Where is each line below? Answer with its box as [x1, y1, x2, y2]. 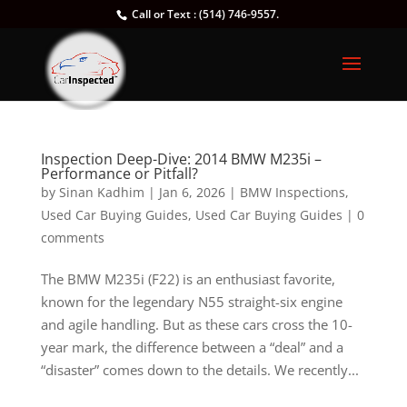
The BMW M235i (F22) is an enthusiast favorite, [40, 270, 335, 288]
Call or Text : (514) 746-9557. [128, 6, 279, 22]
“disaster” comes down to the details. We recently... [40, 361, 359, 379]
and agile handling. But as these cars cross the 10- [40, 315, 352, 333]
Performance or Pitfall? [40, 164, 198, 184]
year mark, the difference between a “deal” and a [40, 338, 343, 356]
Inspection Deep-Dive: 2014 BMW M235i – [40, 149, 322, 169]
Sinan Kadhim [58, 184, 144, 201]
